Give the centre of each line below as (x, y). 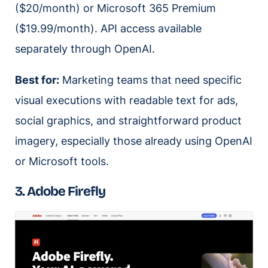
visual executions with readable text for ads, (127, 100)
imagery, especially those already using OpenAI (134, 141)
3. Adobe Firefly (60, 191)
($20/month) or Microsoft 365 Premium (115, 8)
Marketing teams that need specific (150, 80)
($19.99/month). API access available (108, 28)
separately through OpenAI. (85, 48)
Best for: (37, 80)
